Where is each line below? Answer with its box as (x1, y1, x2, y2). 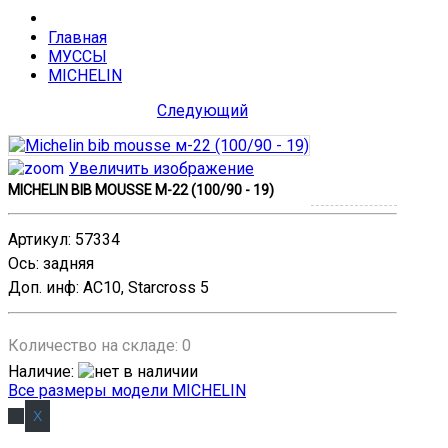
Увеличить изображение (69, 159, 254, 178)
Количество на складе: (8, 336, 182, 355)
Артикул (8, 230, 68, 249)
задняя (43, 254, 94, 273)
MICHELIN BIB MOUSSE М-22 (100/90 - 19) (8, 182, 274, 198)
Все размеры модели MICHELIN (8, 381, 246, 400)
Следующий (156, 101, 248, 120)
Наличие (8, 362, 71, 381)
